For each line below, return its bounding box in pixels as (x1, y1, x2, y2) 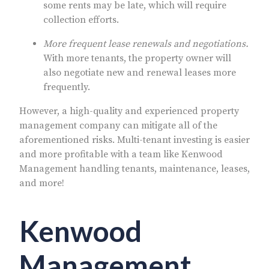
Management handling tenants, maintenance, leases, (19, 162, 250, 175)
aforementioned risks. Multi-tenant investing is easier (19, 133, 250, 146)
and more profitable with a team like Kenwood (19, 148, 223, 160)
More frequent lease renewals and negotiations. (43, 37, 249, 50)
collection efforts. (43, 13, 119, 26)
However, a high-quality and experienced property (19, 104, 239, 117)
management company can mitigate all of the (19, 119, 217, 131)
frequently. (43, 80, 90, 93)
